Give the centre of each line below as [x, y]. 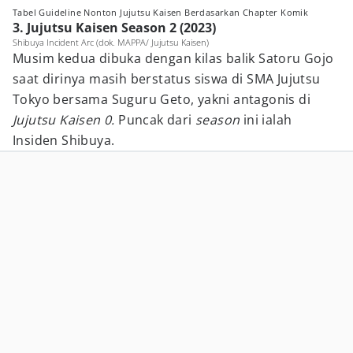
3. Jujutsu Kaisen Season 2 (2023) [114, 28]
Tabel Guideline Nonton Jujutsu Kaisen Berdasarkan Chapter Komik [161, 12]
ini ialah [268, 120]
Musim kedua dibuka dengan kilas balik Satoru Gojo [173, 58]
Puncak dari [157, 120]
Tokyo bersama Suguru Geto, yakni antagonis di [162, 99]
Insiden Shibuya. [64, 140]
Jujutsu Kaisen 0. [66, 120]
